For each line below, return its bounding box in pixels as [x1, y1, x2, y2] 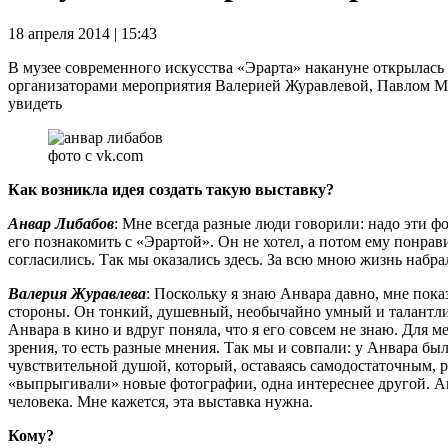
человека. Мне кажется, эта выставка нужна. [8, 392, 313, 410]
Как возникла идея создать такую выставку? [8, 180, 334, 198]
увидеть [8, 94, 62, 112]
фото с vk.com [48, 146, 143, 164]
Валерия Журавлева [8, 284, 146, 302]
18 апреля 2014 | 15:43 [8, 24, 157, 42]
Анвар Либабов [8, 214, 114, 232]
